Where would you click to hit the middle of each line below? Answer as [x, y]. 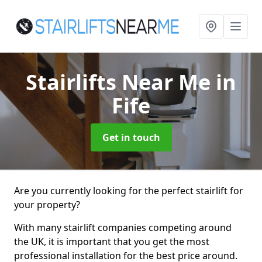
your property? [47, 205]
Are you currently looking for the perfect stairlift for [129, 191]
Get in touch [131, 137]
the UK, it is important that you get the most [112, 242]
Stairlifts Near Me [121, 82]
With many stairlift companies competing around [123, 227]
